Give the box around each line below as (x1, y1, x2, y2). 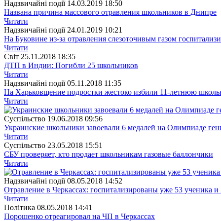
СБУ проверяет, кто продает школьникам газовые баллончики (4, 149, 213, 158)
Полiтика (4, 203, 35, 212)
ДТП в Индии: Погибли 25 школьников (4, 61, 138, 70)
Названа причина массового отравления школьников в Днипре (4, 7, 217, 16)
